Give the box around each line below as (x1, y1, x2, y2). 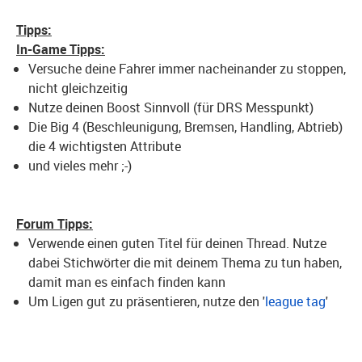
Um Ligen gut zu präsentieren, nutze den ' (28, 293, 265, 310)
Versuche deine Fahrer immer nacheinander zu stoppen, (28, 60, 346, 78)
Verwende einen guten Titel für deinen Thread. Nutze (28, 234, 326, 252)
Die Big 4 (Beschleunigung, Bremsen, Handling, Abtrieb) (28, 118, 343, 136)
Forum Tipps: (16, 215, 93, 233)
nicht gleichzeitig (28, 79, 128, 97)
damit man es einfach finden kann (28, 273, 225, 291)
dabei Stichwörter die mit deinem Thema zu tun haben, (28, 254, 342, 271)
